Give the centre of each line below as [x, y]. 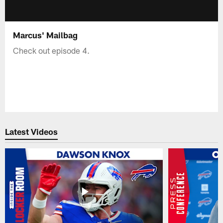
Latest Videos [32, 132]
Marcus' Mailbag [46, 35]
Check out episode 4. [52, 50]
